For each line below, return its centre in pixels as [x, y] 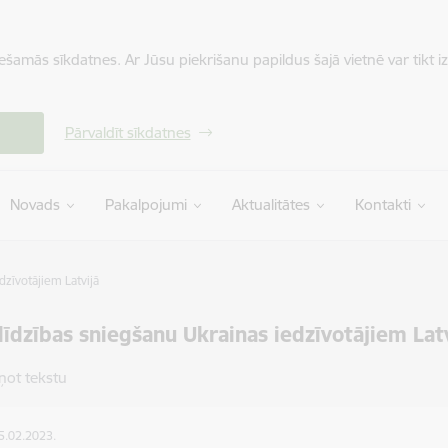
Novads [34, 204]
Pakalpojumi [145, 204]
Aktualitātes [270, 204]
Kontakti [382, 204]
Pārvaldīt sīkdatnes [127, 132]
